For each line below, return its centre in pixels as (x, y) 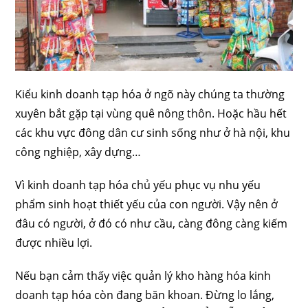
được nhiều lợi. (54, 243)
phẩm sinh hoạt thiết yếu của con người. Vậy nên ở (147, 205)
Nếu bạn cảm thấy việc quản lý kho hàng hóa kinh (143, 276)
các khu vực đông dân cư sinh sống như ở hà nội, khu (153, 133)
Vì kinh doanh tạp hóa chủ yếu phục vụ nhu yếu (138, 185)
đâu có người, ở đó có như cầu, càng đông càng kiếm (152, 224)
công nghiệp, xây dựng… (78, 152)
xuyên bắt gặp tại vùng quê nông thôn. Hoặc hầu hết (151, 114)
